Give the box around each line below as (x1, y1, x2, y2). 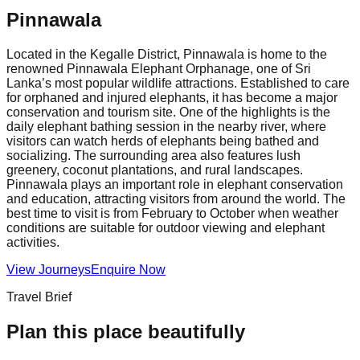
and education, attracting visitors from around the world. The (6, 191, 346, 206)
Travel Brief (6, 289, 72, 304)
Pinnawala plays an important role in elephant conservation (6, 177, 343, 191)
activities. (6, 235, 59, 249)
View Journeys (6, 262, 91, 276)
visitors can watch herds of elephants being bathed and (6, 133, 319, 148)
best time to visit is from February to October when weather (6, 206, 338, 220)
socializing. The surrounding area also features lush (6, 148, 301, 162)
